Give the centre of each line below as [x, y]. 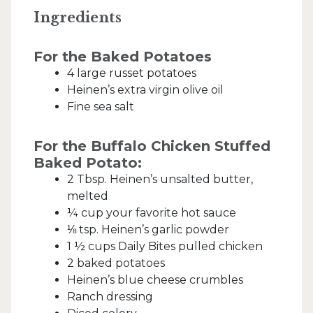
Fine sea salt [101, 106]
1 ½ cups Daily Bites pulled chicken [165, 246]
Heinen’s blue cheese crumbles [155, 279]
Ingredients [78, 17]
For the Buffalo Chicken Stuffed [152, 146]
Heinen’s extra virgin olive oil [145, 89]
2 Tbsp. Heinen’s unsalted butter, [160, 179]
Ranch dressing [110, 296]
